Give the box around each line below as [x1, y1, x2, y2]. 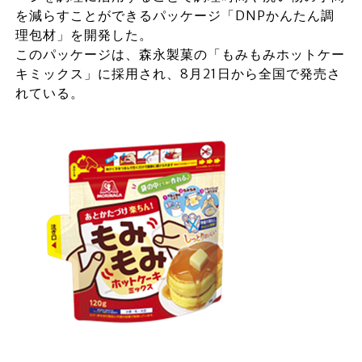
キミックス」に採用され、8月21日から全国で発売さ [15, 65, 341, 82]
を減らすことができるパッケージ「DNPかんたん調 [15, 7, 335, 23]
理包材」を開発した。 [15, 27, 153, 43]
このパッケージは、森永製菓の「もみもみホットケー [15, 46, 345, 62]
